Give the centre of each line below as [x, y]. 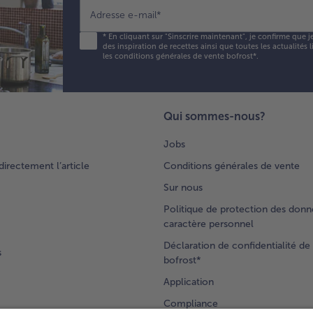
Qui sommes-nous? [214, 116]
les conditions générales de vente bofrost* [179, 56]
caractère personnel [209, 224]
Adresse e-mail [123, 15]
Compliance [191, 303]
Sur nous [183, 187]
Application [189, 282]
